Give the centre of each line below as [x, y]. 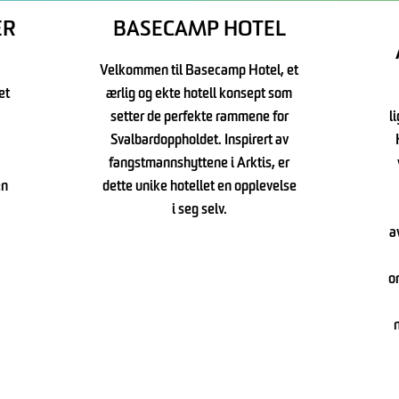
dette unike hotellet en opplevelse [199, 187]
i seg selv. [199, 211]
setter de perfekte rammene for [199, 118]
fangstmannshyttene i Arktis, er [199, 164]
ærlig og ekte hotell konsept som [199, 95]
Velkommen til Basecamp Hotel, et [199, 72]
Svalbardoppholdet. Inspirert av [199, 141]
